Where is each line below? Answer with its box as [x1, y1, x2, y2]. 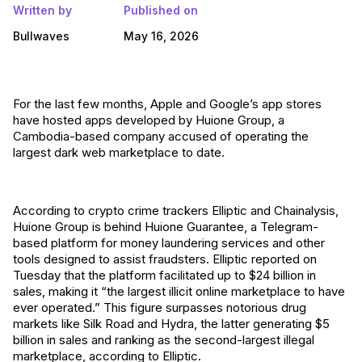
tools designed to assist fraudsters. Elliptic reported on [13, 251, 317, 267]
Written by [13, 3, 72, 17]
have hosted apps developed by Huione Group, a [13, 112, 284, 128]
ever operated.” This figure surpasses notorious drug [13, 300, 306, 315]
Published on [124, 3, 198, 17]
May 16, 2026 [124, 30, 199, 43]
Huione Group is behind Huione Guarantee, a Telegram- [13, 219, 318, 234]
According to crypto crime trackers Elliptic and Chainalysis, [13, 203, 339, 218]
